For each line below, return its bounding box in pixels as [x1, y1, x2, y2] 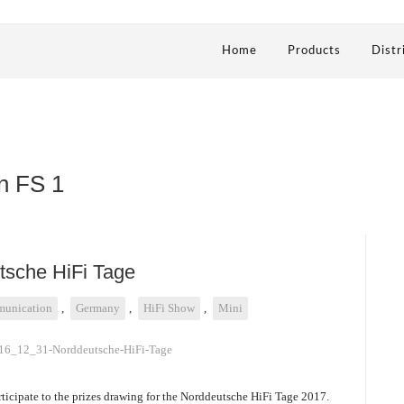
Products [288, 45, 341, 57]
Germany [76, 301, 120, 315]
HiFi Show [143, 301, 195, 315]
